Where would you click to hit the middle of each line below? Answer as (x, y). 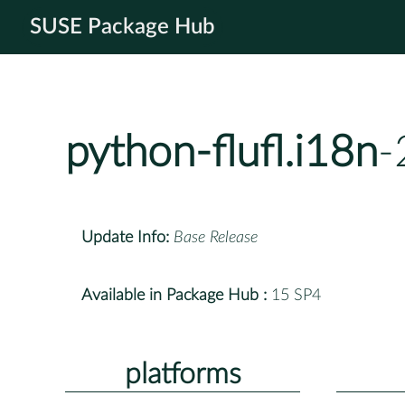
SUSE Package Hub (122, 27)
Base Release (216, 237)
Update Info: (125, 237)
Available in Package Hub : (174, 295)
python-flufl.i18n (221, 153)
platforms (183, 374)
